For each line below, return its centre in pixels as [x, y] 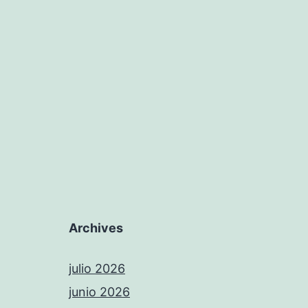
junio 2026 [99, 292]
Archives [96, 228]
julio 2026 [97, 268]
